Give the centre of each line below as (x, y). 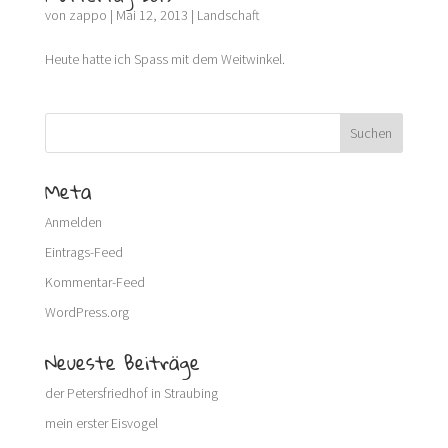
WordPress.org (86, 312)
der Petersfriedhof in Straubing (131, 393)
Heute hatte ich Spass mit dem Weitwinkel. (164, 59)
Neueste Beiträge (122, 363)
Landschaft (228, 15)
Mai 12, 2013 (151, 15)
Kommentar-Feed (94, 282)
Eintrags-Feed (83, 252)
